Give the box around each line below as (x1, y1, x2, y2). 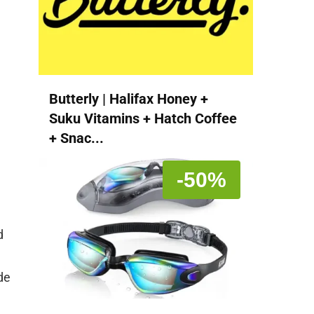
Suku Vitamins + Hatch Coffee (49, 109, 237, 127)
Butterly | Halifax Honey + (49, 90, 208, 107)
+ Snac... (49, 129, 104, 146)
